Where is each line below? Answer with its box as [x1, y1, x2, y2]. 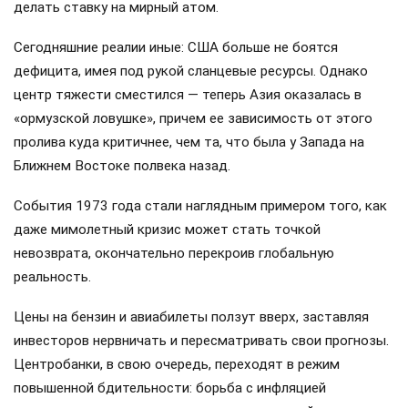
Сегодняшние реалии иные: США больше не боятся [14, 38, 338, 56]
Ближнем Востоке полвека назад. [14, 157, 230, 174]
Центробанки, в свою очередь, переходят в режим [14, 356, 340, 373]
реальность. [14, 269, 91, 286]
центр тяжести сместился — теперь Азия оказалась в [14, 86, 362, 103]
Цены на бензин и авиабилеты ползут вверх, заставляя [14, 309, 369, 326]
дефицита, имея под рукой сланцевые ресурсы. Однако [14, 62, 368, 79]
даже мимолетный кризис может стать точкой [14, 221, 321, 239]
